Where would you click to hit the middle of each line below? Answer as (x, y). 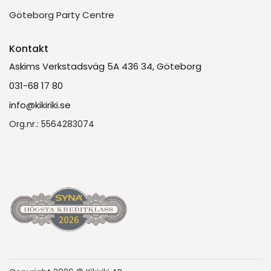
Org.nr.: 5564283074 (52, 124)
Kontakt (29, 48)
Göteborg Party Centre (62, 15)
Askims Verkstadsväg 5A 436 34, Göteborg (105, 66)
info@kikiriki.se (40, 105)
